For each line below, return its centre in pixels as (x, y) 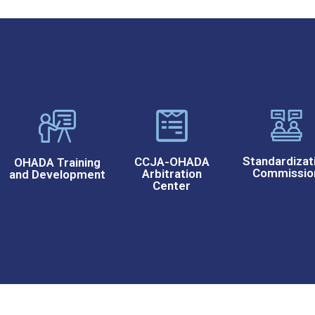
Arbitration (172, 173)
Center (172, 185)
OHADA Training (57, 162)
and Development (57, 174)
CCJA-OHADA (172, 161)
